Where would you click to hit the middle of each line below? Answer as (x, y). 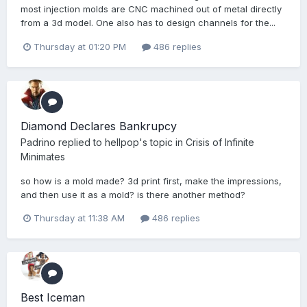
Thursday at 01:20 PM (80, 46)
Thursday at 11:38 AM (79, 218)
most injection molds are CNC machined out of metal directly (151, 9)
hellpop (122, 142)
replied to (80, 142)
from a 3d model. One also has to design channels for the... (148, 23)
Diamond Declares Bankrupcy (99, 126)
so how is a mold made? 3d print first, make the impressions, (151, 181)
